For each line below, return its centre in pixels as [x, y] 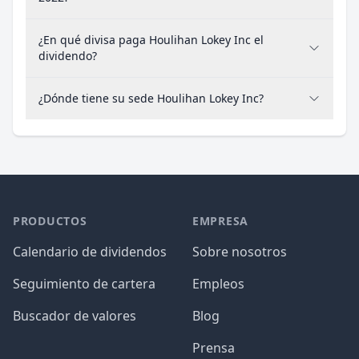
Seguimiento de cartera [84, 284]
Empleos [218, 284]
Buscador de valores [75, 316]
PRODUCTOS [50, 221]
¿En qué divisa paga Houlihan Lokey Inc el [151, 40]
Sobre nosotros [240, 252]
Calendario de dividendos [90, 252]
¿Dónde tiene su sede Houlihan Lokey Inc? [151, 98]
